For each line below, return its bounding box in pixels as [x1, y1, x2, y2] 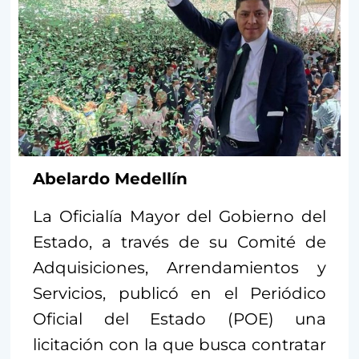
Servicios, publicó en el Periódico [33, 284, 326, 304]
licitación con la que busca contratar [33, 335, 326, 355]
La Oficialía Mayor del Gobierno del [33, 207, 326, 227]
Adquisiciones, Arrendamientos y [33, 258, 326, 278]
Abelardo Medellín [33, 169, 188, 189]
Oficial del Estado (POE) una [33, 309, 326, 329]
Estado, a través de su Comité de [33, 232, 326, 252]
